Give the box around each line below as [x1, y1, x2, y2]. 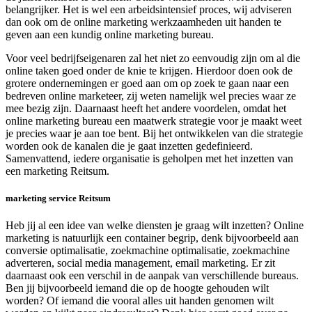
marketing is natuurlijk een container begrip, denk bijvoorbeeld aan [6, 232, 299, 244]
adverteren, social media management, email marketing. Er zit [6, 257, 275, 270]
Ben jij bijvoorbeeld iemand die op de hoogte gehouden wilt [6, 282, 269, 295]
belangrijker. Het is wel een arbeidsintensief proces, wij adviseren [6, 3, 292, 16]
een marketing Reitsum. [6, 165, 109, 178]
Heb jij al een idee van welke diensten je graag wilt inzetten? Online [6, 219, 304, 232]
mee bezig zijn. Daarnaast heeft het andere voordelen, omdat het [6, 102, 286, 115]
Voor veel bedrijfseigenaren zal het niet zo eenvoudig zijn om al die [6, 52, 300, 65]
